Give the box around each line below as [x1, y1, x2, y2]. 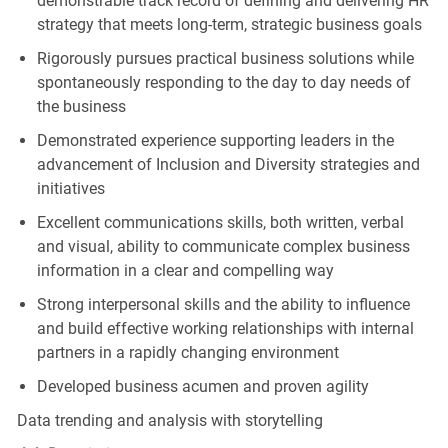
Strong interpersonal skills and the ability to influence [36, 294, 410, 314]
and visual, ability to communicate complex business [36, 236, 410, 256]
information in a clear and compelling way [36, 260, 334, 280]
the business [36, 96, 126, 116]
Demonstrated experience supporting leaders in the [36, 130, 394, 150]
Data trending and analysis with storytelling [16, 410, 323, 430]
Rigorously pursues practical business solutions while [36, 48, 414, 68]
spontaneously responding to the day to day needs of [36, 72, 411, 92]
